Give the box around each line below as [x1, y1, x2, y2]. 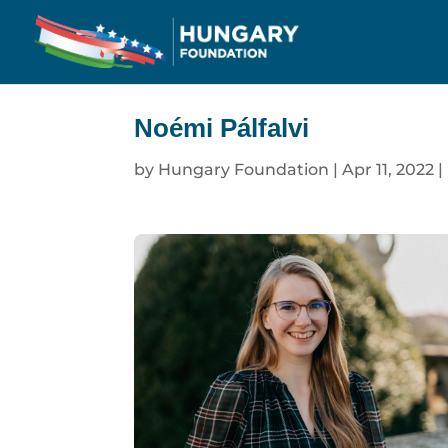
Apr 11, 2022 [342, 159, 435, 179]
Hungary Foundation [158, 159, 330, 179]
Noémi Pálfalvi [134, 112, 310, 143]
